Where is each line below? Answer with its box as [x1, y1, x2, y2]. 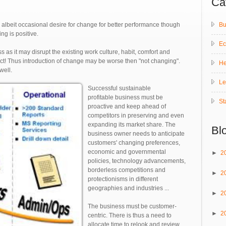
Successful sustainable [88, 85, 151, 92]
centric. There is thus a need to [88, 212, 172, 219]
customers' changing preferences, [88, 139, 180, 147]
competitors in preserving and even [88, 112, 184, 120]
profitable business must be [88, 94, 163, 101]
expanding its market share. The [88, 121, 176, 129]
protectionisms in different [88, 176, 158, 183]
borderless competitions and [88, 166, 165, 174]
